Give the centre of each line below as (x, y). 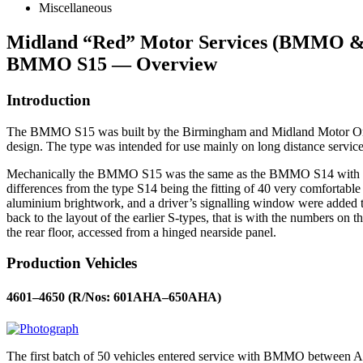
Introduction (49, 100)
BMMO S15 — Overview (112, 64)
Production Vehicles (72, 263)
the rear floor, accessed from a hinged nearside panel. (141, 232)
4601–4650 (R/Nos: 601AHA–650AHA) (114, 297)
